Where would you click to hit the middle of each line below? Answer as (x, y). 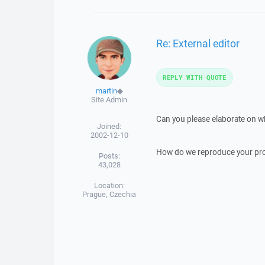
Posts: (109, 156)
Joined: (109, 126)
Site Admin (109, 100)
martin (106, 91)
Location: (109, 185)
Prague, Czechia (109, 194)
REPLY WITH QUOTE (194, 77)
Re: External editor (198, 43)
